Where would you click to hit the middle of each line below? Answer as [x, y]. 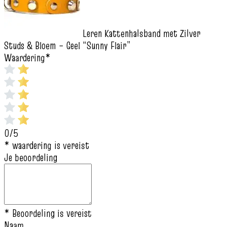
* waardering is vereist [47, 145]
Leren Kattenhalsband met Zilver [142, 33]
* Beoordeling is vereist [48, 213]
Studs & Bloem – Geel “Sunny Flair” [67, 45]
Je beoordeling [31, 157]
